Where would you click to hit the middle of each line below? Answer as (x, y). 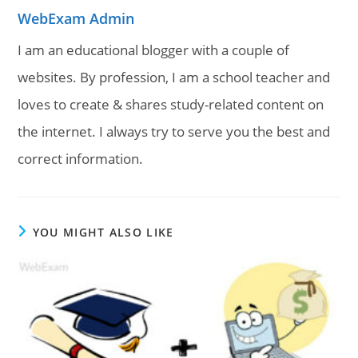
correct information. (81, 159)
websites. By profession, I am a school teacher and (174, 78)
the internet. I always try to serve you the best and (174, 132)
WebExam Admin (76, 19)
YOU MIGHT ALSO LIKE (103, 233)
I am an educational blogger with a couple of (154, 50)
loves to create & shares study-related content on (171, 105)
